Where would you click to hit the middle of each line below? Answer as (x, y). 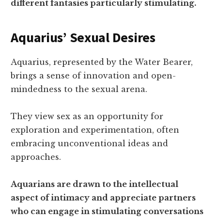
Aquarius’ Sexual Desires (83, 37)
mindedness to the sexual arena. (79, 89)
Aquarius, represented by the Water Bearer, (102, 62)
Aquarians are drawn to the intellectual (95, 184)
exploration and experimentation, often (95, 130)
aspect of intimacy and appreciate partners (103, 198)
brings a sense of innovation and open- (93, 76)
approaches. (36, 157)
